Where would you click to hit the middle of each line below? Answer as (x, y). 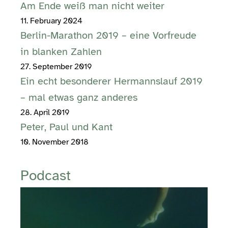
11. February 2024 (51, 21)
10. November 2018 (54, 142)
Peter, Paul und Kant (66, 127)
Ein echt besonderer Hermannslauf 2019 (111, 81)
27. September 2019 (56, 67)
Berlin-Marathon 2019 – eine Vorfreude (108, 36)
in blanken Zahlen (61, 52)
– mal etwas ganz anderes (79, 98)
